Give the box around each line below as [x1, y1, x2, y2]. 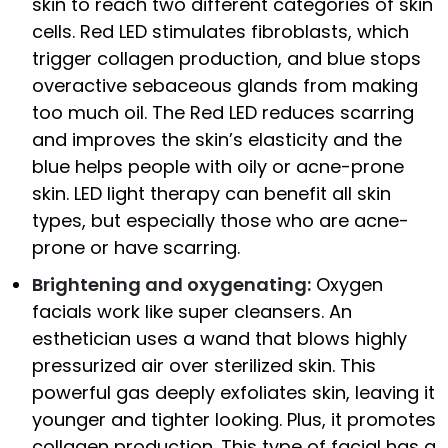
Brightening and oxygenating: [32, 272, 311, 298]
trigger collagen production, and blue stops [32, 46, 421, 72]
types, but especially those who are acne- [32, 208, 409, 234]
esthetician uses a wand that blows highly [32, 326, 407, 352]
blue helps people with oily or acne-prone [32, 154, 404, 180]
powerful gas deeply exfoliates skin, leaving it [32, 380, 435, 406]
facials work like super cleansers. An [32, 299, 352, 325]
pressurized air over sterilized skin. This [32, 353, 376, 379]
